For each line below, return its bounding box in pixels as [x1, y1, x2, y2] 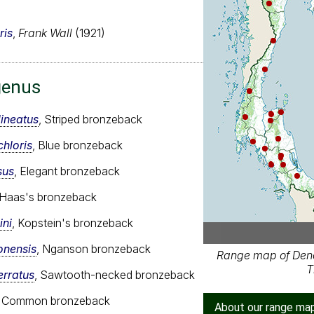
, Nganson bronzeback [36, 241, 151, 256]
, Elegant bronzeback [14, 163, 120, 178]
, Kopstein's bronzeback [12, 215, 133, 230]
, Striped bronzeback [39, 111, 142, 126]
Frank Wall [18, 25, 72, 40]
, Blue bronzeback [32, 137, 123, 152]
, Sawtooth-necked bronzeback [34, 267, 195, 282]
